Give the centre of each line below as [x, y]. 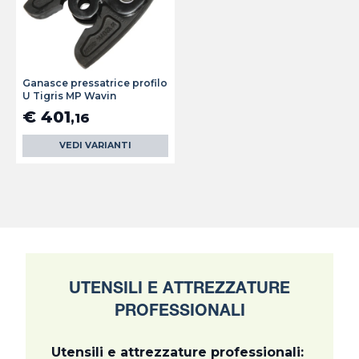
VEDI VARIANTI [95, 146]
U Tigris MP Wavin [69, 96]
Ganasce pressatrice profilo [95, 83]
